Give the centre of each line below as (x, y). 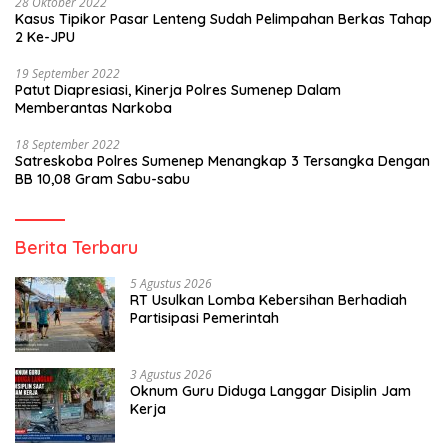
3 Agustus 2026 (171, 374)
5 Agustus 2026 (171, 283)
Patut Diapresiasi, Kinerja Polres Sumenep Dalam (178, 89)
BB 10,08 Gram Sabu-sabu (102, 178)
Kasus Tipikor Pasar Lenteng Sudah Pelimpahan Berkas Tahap (223, 18)
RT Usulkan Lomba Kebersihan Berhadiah (268, 299)
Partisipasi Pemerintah (204, 317)
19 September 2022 (67, 73)
